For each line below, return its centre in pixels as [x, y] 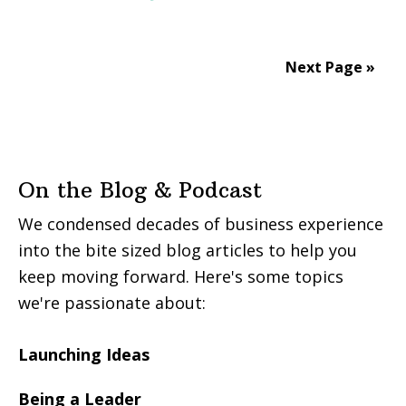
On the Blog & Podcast [140, 189]
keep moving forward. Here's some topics [181, 276]
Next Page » [330, 67]
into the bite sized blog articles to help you [188, 250]
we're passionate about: [112, 302]
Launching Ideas [84, 354]
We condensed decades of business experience [201, 223]
